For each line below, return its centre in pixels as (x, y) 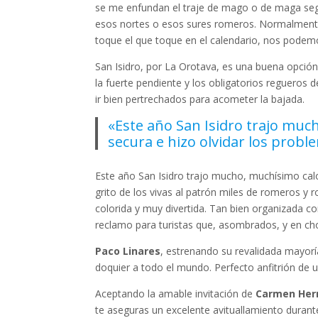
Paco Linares (128, 251)
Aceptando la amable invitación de (176, 293)
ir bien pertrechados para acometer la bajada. (200, 99)
